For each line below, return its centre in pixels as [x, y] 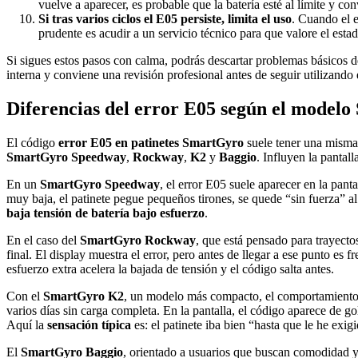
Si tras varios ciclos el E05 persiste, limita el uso [165, 19]
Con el [25, 296]
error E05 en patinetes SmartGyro [151, 143]
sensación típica [89, 325]
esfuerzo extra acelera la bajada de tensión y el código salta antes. [170, 269]
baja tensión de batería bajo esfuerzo [105, 213]
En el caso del [43, 241]
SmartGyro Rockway [138, 241]
